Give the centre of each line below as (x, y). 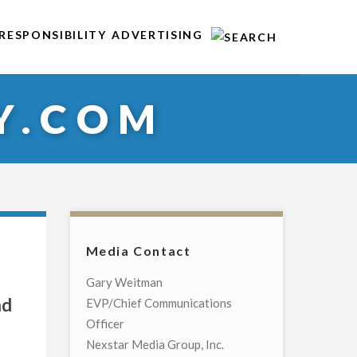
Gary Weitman (124, 282)
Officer (105, 324)
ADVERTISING (157, 34)
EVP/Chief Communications (159, 303)
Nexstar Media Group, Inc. (155, 345)
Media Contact (138, 251)
